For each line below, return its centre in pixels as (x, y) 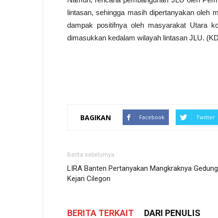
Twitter (206, 117)
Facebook (152, 117)
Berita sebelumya (91, 155)
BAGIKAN (96, 117)
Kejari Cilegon (89, 179)
